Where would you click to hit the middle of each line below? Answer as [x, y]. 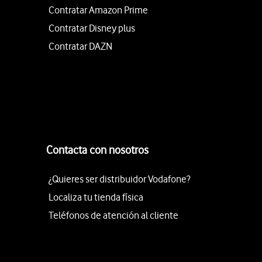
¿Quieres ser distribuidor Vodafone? [119, 179]
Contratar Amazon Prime [98, 10]
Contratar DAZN [80, 46]
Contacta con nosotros [97, 150]
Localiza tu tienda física [96, 197]
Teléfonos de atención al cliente [113, 215]
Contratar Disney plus [92, 28]
